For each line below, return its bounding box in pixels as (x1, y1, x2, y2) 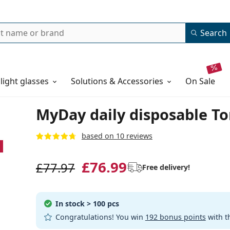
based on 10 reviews (81, 131, 152, 141)
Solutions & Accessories (71, 75, 164, 87)
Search (200, 27, 227, 39)
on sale (192, 75, 216, 87)
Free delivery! (142, 162, 190, 172)
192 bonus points (145, 212, 206, 222)
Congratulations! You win (53, 212, 145, 222)
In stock (53, 199, 87, 208)
